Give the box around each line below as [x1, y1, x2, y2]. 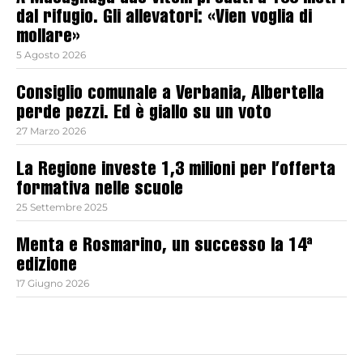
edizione [16, 257, 77, 277]
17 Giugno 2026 [16, 277, 89, 290]
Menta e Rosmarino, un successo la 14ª [16, 237, 313, 258]
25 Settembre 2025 [16, 201, 108, 214]
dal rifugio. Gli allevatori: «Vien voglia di [16, 9, 312, 29]
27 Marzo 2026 [16, 125, 86, 138]
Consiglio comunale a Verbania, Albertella [16, 85, 324, 105]
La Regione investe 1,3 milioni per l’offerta [16, 161, 335, 181]
